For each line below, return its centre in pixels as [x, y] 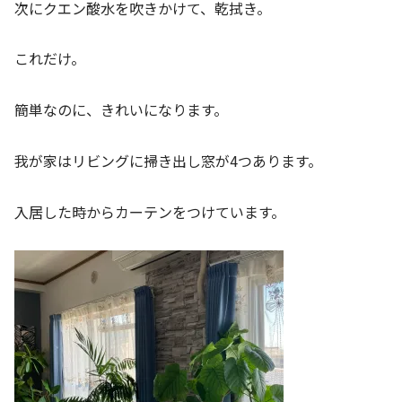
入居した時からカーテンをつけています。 [150, 211]
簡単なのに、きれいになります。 [121, 110]
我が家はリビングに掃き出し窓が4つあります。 [168, 161]
